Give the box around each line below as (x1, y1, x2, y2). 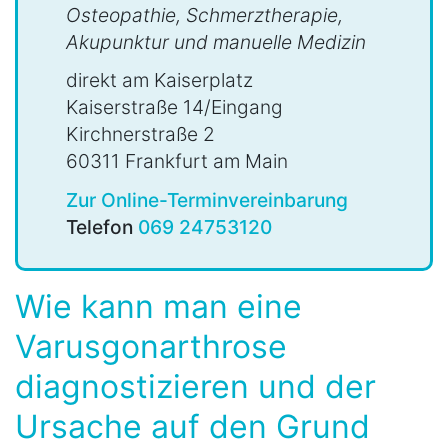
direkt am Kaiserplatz (66, 68, 253, 93)
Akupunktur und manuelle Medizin (66, 30, 366, 55)
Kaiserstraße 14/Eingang (66, 95, 283, 120)
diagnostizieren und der (15, 366, 376, 406)
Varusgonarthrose (15, 326, 287, 366)
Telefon (66, 214, 138, 239)
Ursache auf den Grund (15, 406, 370, 446)
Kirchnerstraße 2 (66, 122, 215, 147)
